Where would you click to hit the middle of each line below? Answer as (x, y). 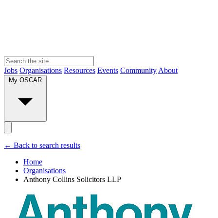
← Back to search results (42, 145)
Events (108, 70)
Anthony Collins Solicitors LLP (72, 179)
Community (138, 70)
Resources (80, 70)
